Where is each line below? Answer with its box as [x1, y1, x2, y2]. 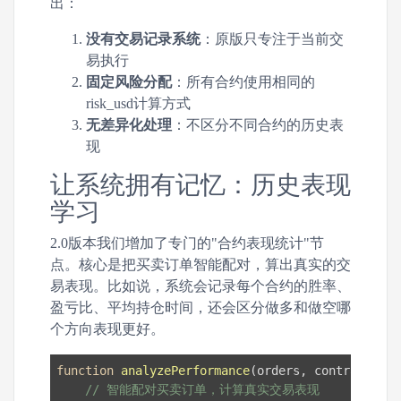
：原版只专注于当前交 [200, 31, 344, 47]
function [56, 363, 115, 378]
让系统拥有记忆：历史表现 [50, 171, 351, 200]
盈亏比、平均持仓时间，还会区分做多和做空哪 [50, 300, 351, 316]
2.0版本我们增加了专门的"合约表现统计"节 [50, 235, 324, 252]
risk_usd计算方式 [86, 96, 191, 112]
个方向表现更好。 [50, 321, 165, 337]
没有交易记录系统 [86, 31, 200, 47]
